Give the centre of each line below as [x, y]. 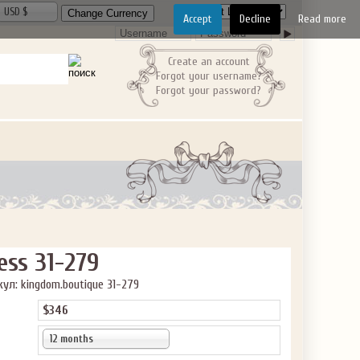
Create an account [209, 61]
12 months [72, 339]
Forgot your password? [209, 90]
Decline [255, 19]
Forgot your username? [209, 76]
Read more [322, 19]
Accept [198, 19]
